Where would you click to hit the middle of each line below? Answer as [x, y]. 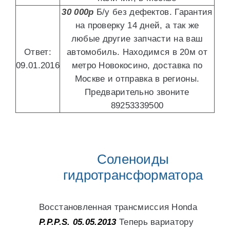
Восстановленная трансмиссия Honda [118, 207]
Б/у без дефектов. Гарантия [153, 12]
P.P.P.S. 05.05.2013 [78, 222]
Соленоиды [133, 159]
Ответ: [38, 52]
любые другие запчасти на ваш [137, 39]
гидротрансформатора [133, 175]
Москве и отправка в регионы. [137, 79]
